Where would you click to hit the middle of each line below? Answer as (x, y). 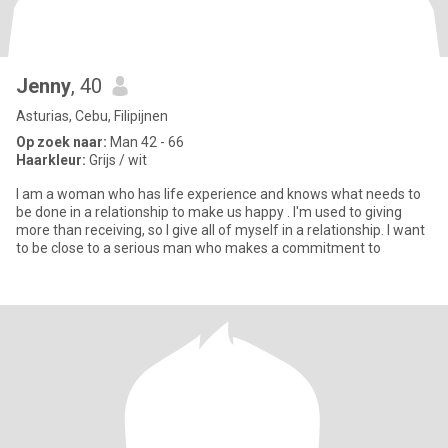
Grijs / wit (116, 160)
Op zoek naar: (61, 142)
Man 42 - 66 (145, 142)
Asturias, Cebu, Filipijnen (92, 116)
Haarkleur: (51, 160)
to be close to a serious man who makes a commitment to (198, 248)
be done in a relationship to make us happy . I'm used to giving (209, 212)
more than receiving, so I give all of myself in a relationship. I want (220, 230)
